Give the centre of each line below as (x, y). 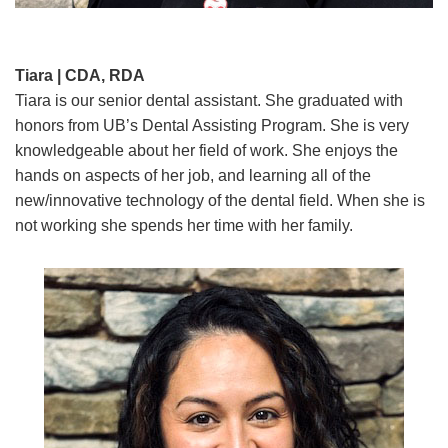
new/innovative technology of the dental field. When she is (220, 200)
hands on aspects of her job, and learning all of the (193, 175)
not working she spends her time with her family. (184, 225)
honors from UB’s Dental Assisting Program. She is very (212, 125)
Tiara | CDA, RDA (80, 75)
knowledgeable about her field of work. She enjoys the (206, 150)
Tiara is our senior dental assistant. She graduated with (209, 100)
